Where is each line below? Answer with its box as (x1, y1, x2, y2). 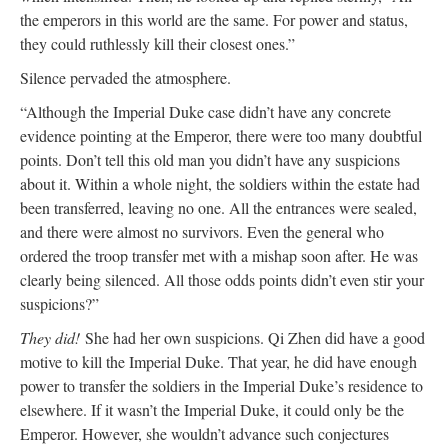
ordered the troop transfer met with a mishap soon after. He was (20, 244, 418, 266)
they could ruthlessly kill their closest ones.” (20, 32, 295, 54)
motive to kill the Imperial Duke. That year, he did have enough (20, 350, 417, 372)
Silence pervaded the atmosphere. (20, 66, 231, 88)
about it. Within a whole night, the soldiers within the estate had (20, 172, 420, 194)
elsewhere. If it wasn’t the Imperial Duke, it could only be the (20, 398, 404, 420)
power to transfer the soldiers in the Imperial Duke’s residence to (20, 374, 423, 396)
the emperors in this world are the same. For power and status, (20, 8, 408, 30)
